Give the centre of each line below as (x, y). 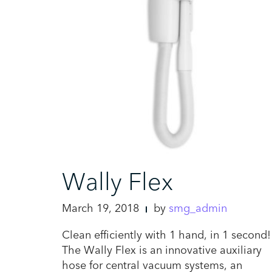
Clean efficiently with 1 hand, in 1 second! (166, 236)
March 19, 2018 (100, 209)
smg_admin (198, 209)
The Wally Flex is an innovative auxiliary (162, 251)
